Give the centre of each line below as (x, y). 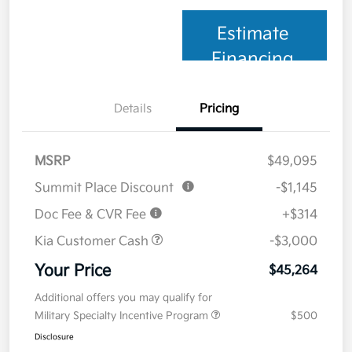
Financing (253, 60)
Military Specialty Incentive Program (123, 316)
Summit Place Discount (104, 189)
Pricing (219, 109)
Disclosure (54, 337)
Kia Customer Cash (93, 242)
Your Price (73, 271)
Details (133, 109)
